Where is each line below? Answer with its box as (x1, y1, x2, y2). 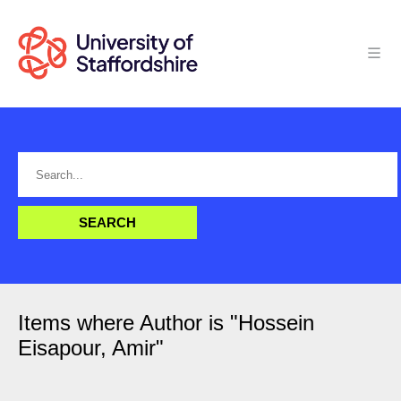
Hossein (238, 311, 314, 335)
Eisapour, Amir (18, 336, 156, 360)
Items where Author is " (18, 311, 238, 335)
